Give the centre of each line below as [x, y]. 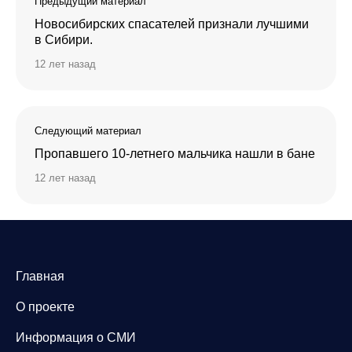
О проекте [45, 307]
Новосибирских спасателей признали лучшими [172, 24]
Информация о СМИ [76, 338]
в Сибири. [64, 40]
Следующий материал [88, 131]
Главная [40, 277]
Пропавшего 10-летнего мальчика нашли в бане [175, 154]
